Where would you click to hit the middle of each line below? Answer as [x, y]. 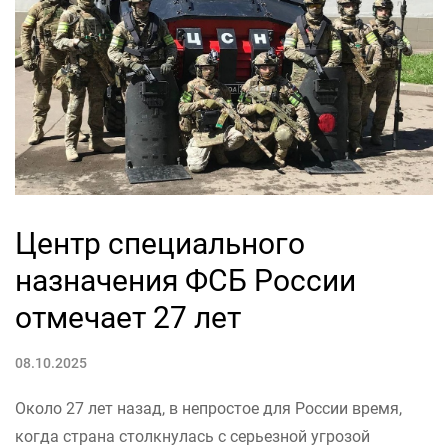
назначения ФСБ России [185, 281]
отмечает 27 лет [128, 318]
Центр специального [160, 244]
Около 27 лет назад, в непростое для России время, [208, 409]
